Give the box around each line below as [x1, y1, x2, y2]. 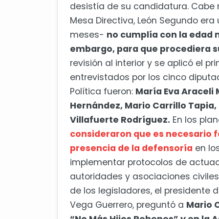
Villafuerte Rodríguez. [70, 114, 170, 126]
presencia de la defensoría [70, 142, 193, 154]
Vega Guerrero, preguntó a [70, 199, 186, 211]
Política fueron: [70, 86, 135, 98]
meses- [70, 29, 107, 41]
